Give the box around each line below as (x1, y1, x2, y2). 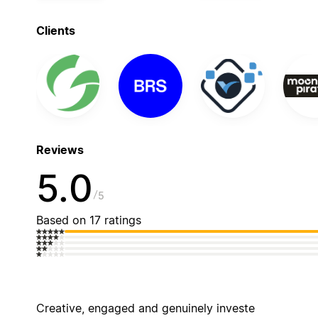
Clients (35, 23, 75, 38)
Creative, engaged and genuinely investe (35, 300, 255, 315)
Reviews (35, 143, 84, 158)
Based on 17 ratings (35, 212, 141, 227)
